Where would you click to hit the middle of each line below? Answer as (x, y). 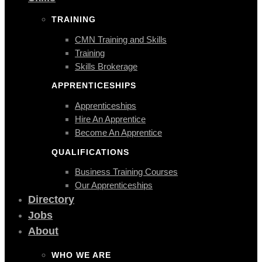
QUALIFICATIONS (90, 152)
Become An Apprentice (118, 133)
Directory (51, 200)
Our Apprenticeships (114, 185)
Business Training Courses (126, 172)
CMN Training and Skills (121, 39)
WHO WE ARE (81, 255)
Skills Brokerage (106, 66)
